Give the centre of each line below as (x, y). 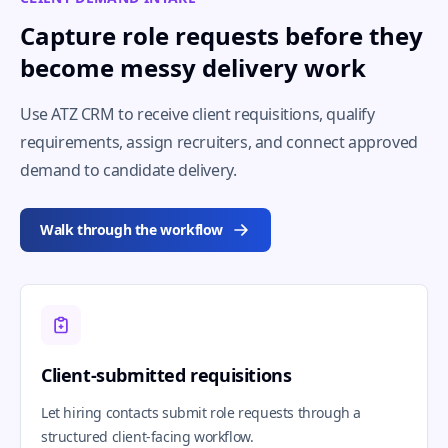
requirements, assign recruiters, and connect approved (219, 142)
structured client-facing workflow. (147, 436)
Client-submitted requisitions (166, 375)
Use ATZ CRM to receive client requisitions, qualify (197, 114)
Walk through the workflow (131, 229)
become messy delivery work (193, 67)
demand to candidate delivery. (128, 170)
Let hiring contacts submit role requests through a (201, 412)
